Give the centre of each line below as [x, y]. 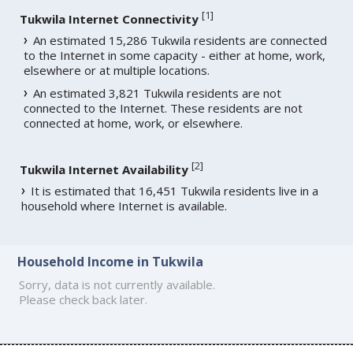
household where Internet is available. [124, 205]
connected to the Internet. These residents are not [163, 108]
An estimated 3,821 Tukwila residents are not [158, 93]
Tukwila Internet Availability [104, 169]
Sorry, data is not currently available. [117, 285]
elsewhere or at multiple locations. [117, 70]
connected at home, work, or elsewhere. [134, 123]
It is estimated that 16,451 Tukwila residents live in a [175, 190]
